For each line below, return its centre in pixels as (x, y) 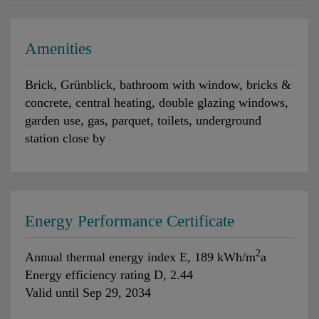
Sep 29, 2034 (117, 292)
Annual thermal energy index (100, 257)
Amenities (58, 48)
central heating (114, 102)
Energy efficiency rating (88, 274)
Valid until (52, 292)
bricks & (269, 84)
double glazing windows (222, 102)
